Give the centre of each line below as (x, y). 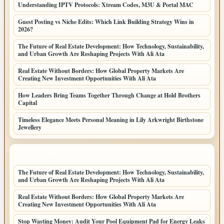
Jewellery (30, 127)
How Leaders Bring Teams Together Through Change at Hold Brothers (109, 95)
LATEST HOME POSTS (50, 154)
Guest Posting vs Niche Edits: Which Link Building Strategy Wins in (106, 22)
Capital (27, 103)
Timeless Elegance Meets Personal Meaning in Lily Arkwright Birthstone (111, 120)
